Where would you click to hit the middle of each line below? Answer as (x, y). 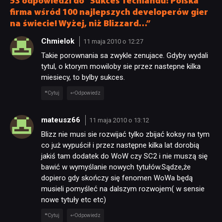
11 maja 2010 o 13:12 (119, 120)
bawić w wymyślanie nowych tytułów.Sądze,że (116, 167)
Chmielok (59, 41)
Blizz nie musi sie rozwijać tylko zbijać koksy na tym (125, 135)
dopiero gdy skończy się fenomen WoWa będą (117, 178)
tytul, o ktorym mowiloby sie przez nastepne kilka (121, 67)
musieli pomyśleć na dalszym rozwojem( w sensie (123, 189)
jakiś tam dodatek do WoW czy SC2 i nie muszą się (124, 156)
